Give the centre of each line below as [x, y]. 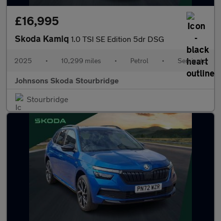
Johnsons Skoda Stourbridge [67, 80]
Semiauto [192, 60]
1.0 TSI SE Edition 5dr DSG [118, 39]
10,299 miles [81, 60]
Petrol [139, 60]
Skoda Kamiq [43, 38]
